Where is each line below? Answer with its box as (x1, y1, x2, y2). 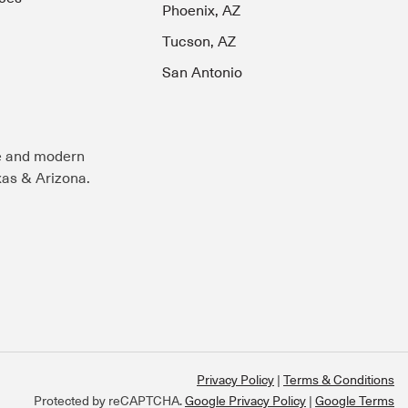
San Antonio (162, 65, 243, 82)
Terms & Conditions (283, 372, 394, 388)
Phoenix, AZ (162, 3, 241, 20)
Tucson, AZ (162, 34, 237, 51)
